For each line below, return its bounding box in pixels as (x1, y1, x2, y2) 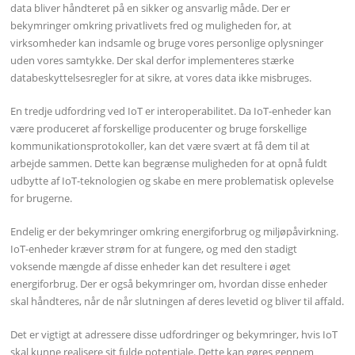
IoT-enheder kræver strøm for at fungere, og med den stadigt (10, 241, 298, 256)
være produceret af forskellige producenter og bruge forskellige (10, 121, 307, 136)
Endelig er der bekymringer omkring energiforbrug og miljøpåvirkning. (10, 223, 339, 239)
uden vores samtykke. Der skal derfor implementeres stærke (10, 53, 295, 68)
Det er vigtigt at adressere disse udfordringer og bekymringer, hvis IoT (10, 326, 338, 342)
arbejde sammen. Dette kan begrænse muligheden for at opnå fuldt (10, 156, 328, 171)
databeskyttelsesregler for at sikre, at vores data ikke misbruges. (10, 71, 312, 86)
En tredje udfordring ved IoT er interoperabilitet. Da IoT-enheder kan (10, 104, 332, 119)
